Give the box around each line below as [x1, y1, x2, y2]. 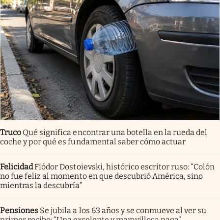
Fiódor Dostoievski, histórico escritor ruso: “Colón [34, 162, 215, 171]
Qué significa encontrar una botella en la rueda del [23, 127, 208, 137]
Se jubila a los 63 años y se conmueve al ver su [40, 205, 207, 215]
